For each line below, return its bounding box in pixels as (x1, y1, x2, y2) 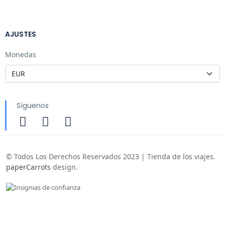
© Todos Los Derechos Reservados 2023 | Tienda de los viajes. (6, 151, 215, 161)
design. (51, 162, 78, 172)
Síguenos (17, 100, 49, 110)
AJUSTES (5, 29, 36, 39)
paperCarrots (6, 162, 51, 172)
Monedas (5, 49, 36, 59)
